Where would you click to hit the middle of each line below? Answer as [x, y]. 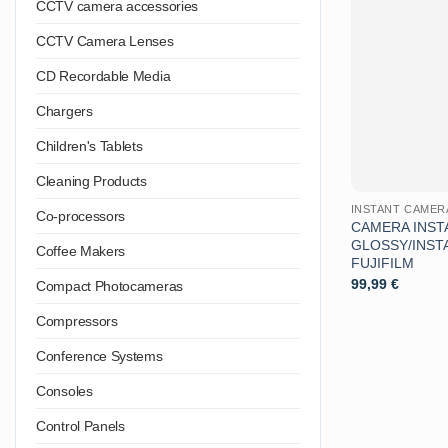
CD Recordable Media [103, 75]
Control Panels [80, 425]
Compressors [77, 320]
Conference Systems [99, 355]
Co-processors [81, 215]
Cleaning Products [91, 180]
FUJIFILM [382, 263]
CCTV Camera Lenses [105, 40]
